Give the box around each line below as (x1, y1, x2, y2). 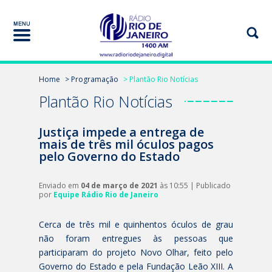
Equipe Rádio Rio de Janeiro (53, 189, 158, 200)
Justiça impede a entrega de (39, 124, 204, 140)
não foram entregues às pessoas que (39, 233, 233, 244)
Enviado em (39, 180, 81, 191)
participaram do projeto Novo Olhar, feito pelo (39, 246, 233, 258)
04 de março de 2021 (81, 180, 158, 191)
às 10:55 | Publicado (158, 180, 231, 191)
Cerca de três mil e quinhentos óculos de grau (39, 219, 233, 230)
